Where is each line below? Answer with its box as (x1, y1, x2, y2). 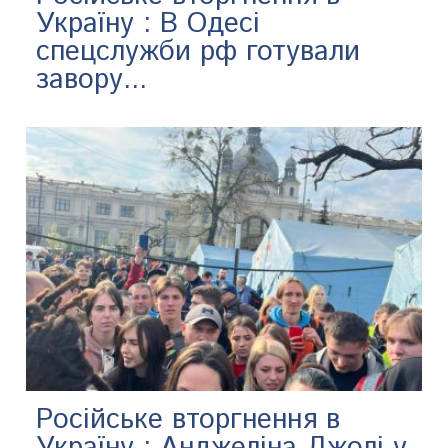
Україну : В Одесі (36, 3, 261, 44)
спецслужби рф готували (36, 31, 361, 72)
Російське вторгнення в (36, 399, 341, 440)
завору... (36, 59, 148, 100)
